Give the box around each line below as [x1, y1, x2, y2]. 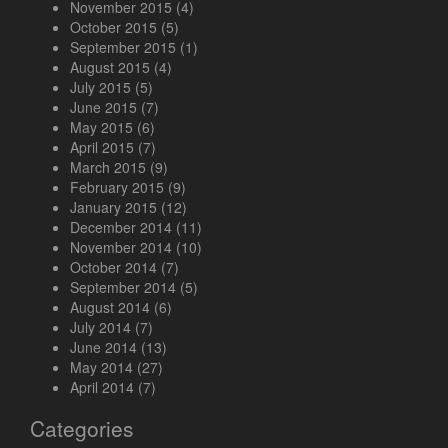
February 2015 [70, 177, 164, 198]
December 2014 [70, 217, 172, 238]
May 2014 [70, 357, 133, 378]
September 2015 [70, 37, 176, 58]
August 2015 [70, 57, 150, 78]
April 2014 [70, 377, 134, 398]
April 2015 [70, 137, 134, 158]
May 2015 [70, 117, 133, 138]
